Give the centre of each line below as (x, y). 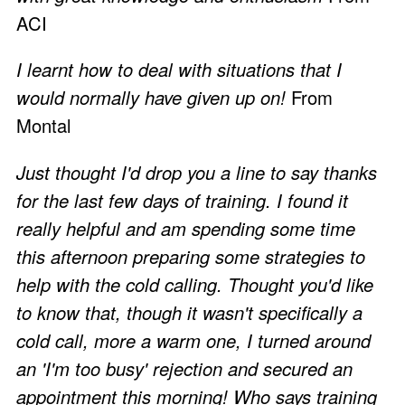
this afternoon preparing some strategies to (191, 256)
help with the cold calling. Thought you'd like (195, 284)
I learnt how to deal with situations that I (179, 70)
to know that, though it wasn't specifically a (189, 312)
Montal (44, 126)
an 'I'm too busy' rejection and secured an (184, 368)
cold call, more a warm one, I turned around (193, 340)
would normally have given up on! (151, 98)
